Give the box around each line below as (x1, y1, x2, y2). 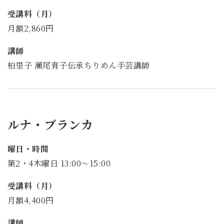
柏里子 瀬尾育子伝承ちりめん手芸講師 (7, 59, 150, 71)
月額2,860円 (7, 22, 54, 34)
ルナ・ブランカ (7, 115, 93, 133)
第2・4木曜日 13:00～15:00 (7, 157, 111, 169)
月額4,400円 (7, 194, 54, 206)
